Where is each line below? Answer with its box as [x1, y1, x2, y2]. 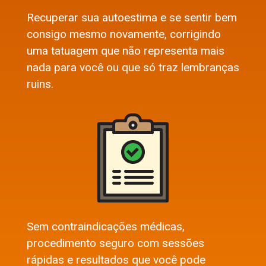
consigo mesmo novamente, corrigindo [27, 27, 221, 42]
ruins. [27, 77, 53, 91]
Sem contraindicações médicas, [27, 219, 185, 233]
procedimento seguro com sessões [27, 236, 204, 250]
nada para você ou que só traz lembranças [27, 61, 239, 75]
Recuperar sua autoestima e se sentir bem [27, 11, 237, 25]
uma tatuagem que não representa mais [27, 44, 224, 58]
